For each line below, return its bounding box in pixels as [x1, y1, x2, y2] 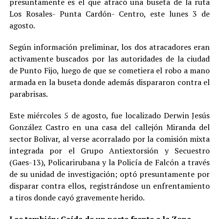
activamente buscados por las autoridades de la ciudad [9, 53, 210, 64]
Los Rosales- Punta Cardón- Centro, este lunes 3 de [9, 8, 210, 19]
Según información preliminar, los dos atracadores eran [9, 41, 210, 52]
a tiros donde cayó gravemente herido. [9, 192, 145, 203]
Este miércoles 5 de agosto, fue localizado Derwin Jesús [9, 109, 210, 121]
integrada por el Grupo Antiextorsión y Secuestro [9, 145, 210, 156]
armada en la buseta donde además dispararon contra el [9, 76, 210, 88]
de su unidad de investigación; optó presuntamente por [9, 168, 210, 179]
